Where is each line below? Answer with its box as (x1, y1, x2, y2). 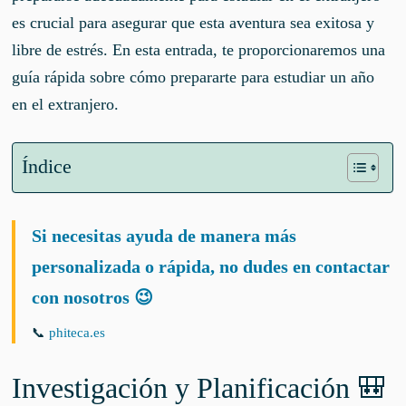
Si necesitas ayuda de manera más (32, 226, 297, 246)
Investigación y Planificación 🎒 (12, 372, 387, 404)
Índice (22, 156, 72, 179)
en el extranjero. (12, 95, 120, 113)
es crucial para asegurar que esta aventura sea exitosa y (12, 14, 375, 32)
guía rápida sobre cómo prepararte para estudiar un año (12, 68, 375, 86)
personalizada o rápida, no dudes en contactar (32, 256, 391, 276)
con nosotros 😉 (32, 287, 154, 307)
